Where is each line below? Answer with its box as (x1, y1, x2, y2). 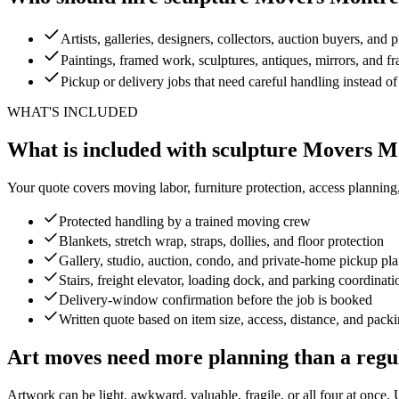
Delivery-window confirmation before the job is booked (59, 292, 372, 308)
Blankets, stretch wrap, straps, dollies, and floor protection (59, 233, 384, 249)
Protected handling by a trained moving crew (59, 214, 311, 230)
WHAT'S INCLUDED (7, 104, 138, 120)
